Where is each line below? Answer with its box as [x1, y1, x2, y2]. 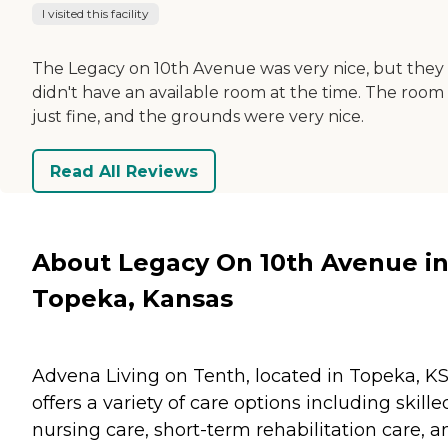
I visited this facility [42, 6, 149, 22]
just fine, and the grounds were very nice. [32, 107, 364, 127]
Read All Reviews [50, 161, 198, 181]
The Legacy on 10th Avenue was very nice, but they [32, 59, 444, 79]
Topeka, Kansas [32, 283, 233, 313]
